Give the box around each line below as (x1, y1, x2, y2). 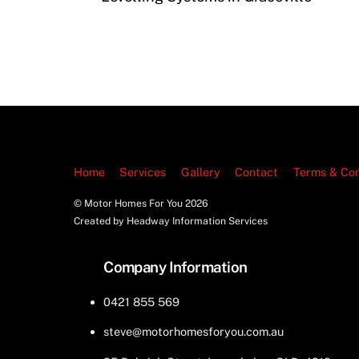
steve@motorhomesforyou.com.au (103, 325, 284, 339)
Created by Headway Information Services (74, 214, 268, 227)
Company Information (103, 257, 248, 276)
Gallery (180, 165, 220, 179)
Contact (235, 165, 279, 179)
